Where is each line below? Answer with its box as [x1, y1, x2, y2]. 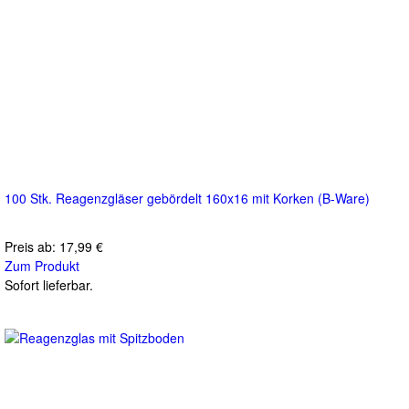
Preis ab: [5, 236, 59, 256]
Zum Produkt [5, 256, 79, 275]
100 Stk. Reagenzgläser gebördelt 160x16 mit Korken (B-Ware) [5, 188, 370, 207]
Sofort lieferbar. [5, 275, 93, 294]
